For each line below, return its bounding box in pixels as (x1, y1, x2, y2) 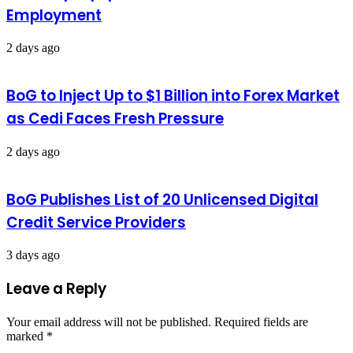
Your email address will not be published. (6, 314, 211, 329)
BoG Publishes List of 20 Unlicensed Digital (6, 188, 318, 210)
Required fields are (214, 314, 308, 329)
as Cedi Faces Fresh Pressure (6, 108, 224, 130)
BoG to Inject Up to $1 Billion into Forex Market (6, 85, 340, 107)
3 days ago (6, 248, 60, 262)
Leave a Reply (6, 277, 106, 299)
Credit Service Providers (6, 211, 186, 233)
